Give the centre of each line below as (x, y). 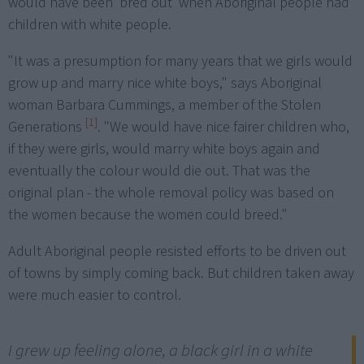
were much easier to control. (95, 296)
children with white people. (90, 25)
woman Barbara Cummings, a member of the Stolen (165, 106)
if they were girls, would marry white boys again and (164, 149)
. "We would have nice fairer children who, (223, 128)
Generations (47, 128)
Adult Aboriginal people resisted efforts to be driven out (177, 252)
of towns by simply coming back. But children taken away (181, 274)
